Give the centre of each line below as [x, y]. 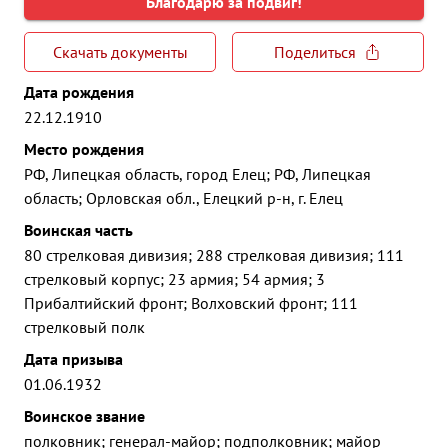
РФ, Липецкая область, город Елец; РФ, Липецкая [197, 174]
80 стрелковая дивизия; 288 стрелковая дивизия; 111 [214, 255]
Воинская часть [78, 230]
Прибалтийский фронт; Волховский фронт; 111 [191, 303]
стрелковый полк [84, 327]
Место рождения [84, 149]
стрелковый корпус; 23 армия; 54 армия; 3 [174, 279]
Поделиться [315, 52]
